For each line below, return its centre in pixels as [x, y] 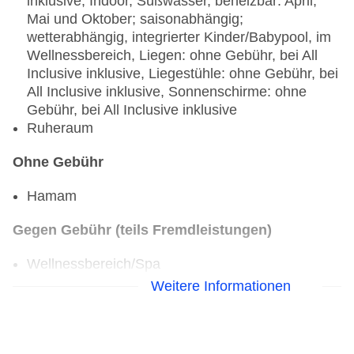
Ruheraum [60, 128]
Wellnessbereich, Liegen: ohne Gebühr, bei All [172, 56]
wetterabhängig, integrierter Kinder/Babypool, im [179, 38]
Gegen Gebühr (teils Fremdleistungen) [142, 230]
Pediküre [55, 319]
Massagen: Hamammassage [117, 282]
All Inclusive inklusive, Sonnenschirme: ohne [167, 92]
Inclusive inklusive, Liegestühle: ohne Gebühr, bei [183, 74]
